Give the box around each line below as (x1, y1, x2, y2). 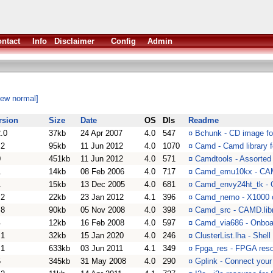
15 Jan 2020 (80, 231, 124, 240)
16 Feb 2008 (80, 218, 124, 227)
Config (111, 37, 136, 46)
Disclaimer (54, 37, 94, 46)
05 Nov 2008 (80, 205, 125, 214)
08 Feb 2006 (80, 167, 124, 176)
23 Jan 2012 (80, 193, 124, 202)
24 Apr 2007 (80, 129, 122, 138)
